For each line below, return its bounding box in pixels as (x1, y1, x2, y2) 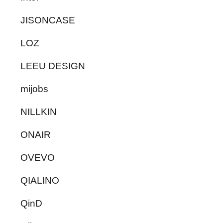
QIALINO (20, 175, 60, 186)
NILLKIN (20, 106, 57, 117)
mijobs (20, 83, 49, 94)
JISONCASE (20, 14, 76, 25)
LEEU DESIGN (20, 60, 86, 71)
